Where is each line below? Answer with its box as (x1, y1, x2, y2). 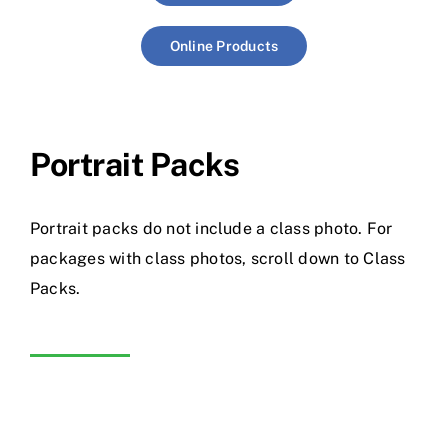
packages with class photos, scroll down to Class (30, 248, 406, 268)
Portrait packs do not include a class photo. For (30, 218, 393, 238)
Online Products (169, 37, 279, 54)
